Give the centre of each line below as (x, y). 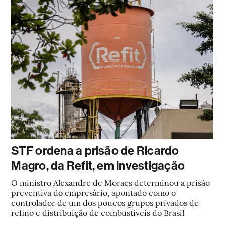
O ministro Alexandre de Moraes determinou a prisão (111, 182)
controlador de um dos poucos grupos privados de (105, 202)
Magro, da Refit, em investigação (98, 166)
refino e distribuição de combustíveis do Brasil (98, 212)
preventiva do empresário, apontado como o (94, 192)
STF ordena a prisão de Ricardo (95, 151)
